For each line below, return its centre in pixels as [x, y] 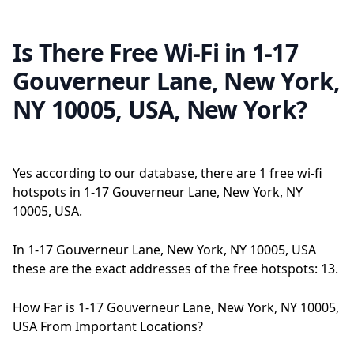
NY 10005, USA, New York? [160, 109]
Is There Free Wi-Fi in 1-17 [155, 53]
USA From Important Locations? [108, 326]
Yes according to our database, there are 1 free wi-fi [168, 173]
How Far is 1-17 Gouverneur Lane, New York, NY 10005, [176, 307]
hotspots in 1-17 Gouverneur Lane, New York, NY [158, 192]
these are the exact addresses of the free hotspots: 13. [175, 269]
